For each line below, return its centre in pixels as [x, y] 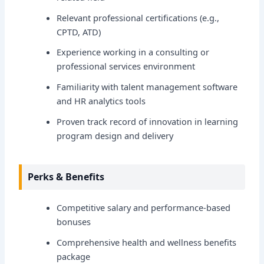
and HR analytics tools [101, 101]
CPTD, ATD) [79, 32]
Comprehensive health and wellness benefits [147, 242]
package [74, 256]
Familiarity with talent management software [147, 87]
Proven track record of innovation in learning [148, 122]
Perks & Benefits [66, 176]
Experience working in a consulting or [133, 52]
